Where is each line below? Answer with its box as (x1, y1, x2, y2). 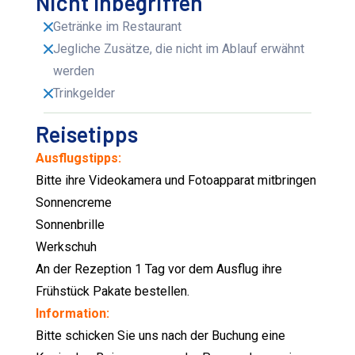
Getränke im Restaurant (53, 19, 182, 35)
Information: (36, 306, 110, 322)
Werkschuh (36, 239, 97, 255)
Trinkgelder (53, 86, 116, 101)
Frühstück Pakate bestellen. (36, 284, 190, 300)
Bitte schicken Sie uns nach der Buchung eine (36, 328, 286, 344)
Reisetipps (36, 120, 139, 148)
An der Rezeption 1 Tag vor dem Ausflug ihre (36, 261, 283, 277)
